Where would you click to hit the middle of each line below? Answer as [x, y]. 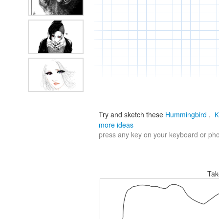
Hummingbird [186, 114]
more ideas [116, 125]
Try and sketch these [131, 114]
